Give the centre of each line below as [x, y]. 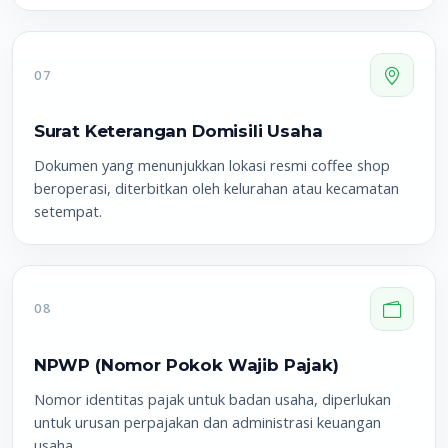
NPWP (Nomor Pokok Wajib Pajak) [186, 364]
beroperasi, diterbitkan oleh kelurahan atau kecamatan [216, 188]
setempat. [67, 211]
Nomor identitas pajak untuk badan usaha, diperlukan [212, 398]
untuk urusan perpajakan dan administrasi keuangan [207, 421]
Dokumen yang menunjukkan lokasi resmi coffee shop [211, 165]
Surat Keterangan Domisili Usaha [178, 131]
